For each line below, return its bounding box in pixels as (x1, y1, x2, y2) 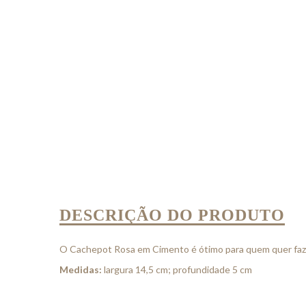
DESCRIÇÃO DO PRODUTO (59, 206, 285, 224)
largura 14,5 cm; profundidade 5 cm (102, 264, 252, 275)
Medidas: (59, 264, 102, 275)
